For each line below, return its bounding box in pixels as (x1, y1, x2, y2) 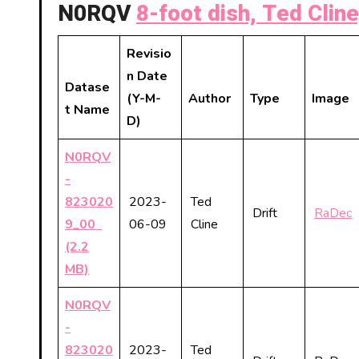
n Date (127, 67, 167, 85)
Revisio (127, 45, 171, 63)
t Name (65, 101, 110, 119)
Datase (65, 79, 110, 96)
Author (188, 90, 231, 107)
